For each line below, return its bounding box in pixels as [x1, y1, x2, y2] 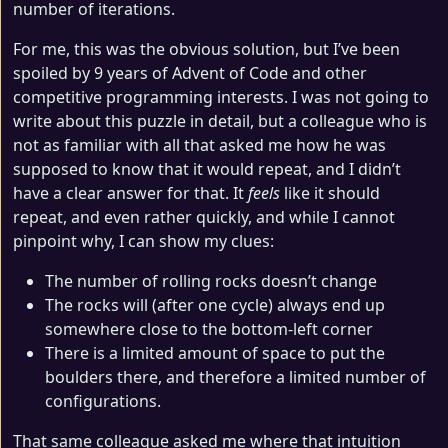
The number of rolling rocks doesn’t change [45, 269, 377, 292]
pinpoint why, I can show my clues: [13, 229, 274, 252]
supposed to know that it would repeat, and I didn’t [13, 157, 401, 180]
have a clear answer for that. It [13, 181, 248, 204]
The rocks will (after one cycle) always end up [45, 293, 385, 316]
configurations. [45, 389, 161, 412]
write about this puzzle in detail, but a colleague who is [13, 109, 427, 132]
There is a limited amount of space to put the [45, 341, 385, 364]
